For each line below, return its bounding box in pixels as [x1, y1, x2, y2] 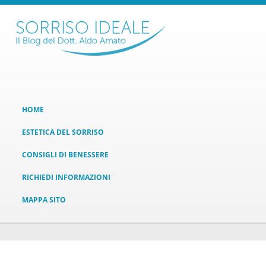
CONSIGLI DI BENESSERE [22, 150, 109, 160]
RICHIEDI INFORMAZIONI [22, 172, 111, 182]
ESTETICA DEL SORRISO [22, 127, 104, 137]
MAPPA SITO [22, 195, 66, 205]
